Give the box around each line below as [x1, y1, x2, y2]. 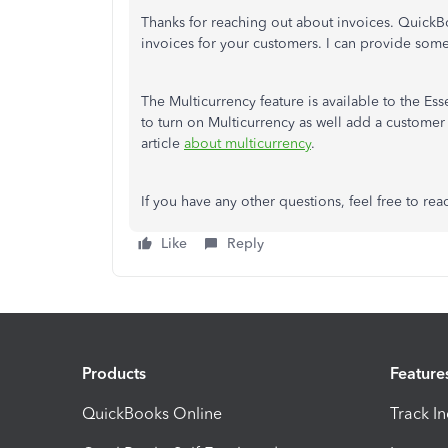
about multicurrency [184, 135, 311, 152]
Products [82, 363, 146, 383]
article [141, 135, 184, 152]
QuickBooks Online [82, 403, 222, 423]
